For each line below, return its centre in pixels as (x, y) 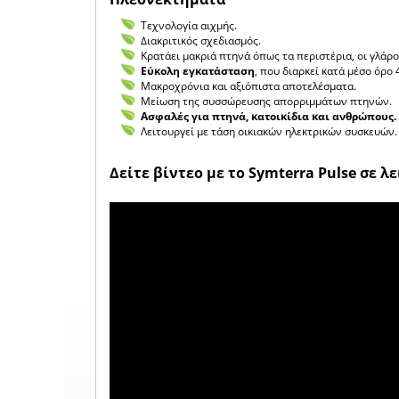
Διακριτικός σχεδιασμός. (201, 41)
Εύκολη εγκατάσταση (198, 71)
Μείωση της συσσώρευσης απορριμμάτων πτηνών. (266, 101)
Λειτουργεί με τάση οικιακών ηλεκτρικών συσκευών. (269, 131)
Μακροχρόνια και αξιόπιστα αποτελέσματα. (248, 86)
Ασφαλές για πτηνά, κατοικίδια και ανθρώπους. (269, 116)
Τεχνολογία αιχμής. (189, 25)
